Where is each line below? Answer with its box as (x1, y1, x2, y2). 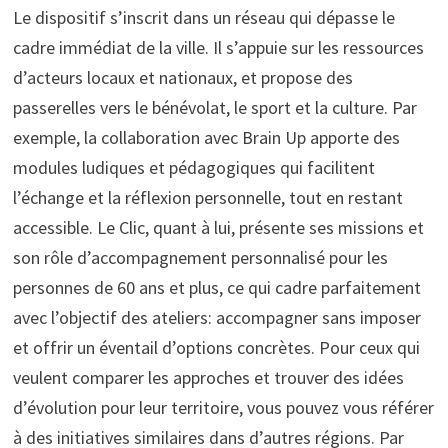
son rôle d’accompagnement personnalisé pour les (12, 246, 388, 270)
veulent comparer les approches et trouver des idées (12, 366, 404, 390)
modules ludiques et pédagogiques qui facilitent (12, 156, 375, 180)
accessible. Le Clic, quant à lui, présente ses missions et (12, 216, 424, 240)
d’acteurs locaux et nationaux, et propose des (12, 66, 353, 90)
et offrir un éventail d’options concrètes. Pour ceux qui (12, 336, 420, 360)
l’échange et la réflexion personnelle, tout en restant (12, 186, 403, 210)
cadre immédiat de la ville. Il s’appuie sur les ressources (12, 36, 424, 60)
